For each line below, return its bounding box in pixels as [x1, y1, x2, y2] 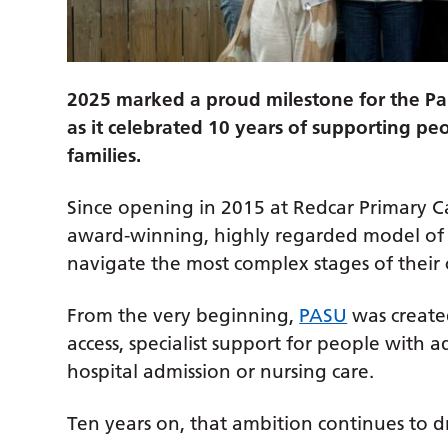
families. [67, 144, 142, 168]
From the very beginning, [67, 304, 300, 328]
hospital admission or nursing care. [67, 360, 375, 384]
